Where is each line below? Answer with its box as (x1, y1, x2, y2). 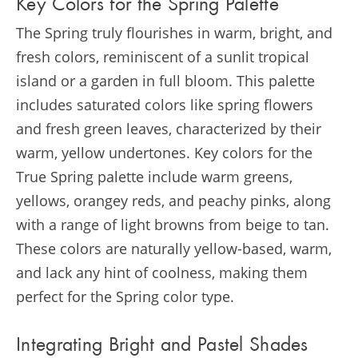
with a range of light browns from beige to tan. (16, 215, 329, 235)
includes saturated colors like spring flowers (16, 95, 313, 115)
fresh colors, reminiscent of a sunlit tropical (16, 47, 309, 67)
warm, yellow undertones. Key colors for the (16, 143, 312, 163)
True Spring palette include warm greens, (16, 167, 292, 187)
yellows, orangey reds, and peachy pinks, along (16, 191, 331, 211)
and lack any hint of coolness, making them (16, 263, 308, 283)
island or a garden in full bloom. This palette (16, 71, 315, 91)
